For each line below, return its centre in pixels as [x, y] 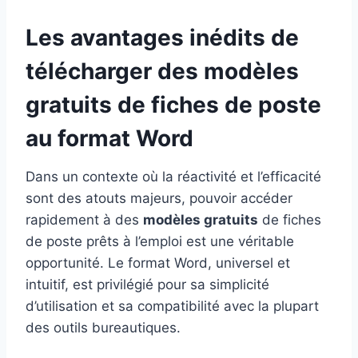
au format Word [109, 139]
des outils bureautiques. [103, 328]
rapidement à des [84, 220]
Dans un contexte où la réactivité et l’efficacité [173, 177]
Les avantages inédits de [162, 38]
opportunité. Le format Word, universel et [158, 263]
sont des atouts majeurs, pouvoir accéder [159, 199]
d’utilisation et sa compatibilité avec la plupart [172, 306]
